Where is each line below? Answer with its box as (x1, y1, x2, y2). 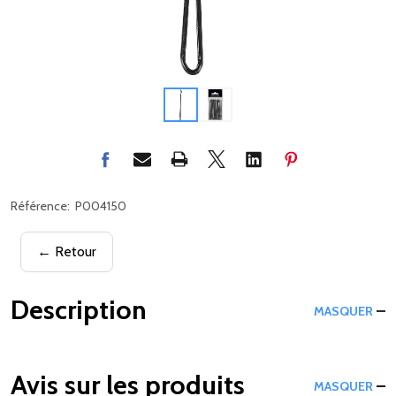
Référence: (11, 197, 70, 214)
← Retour (36, 242, 96, 260)
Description (11, 293, 147, 326)
